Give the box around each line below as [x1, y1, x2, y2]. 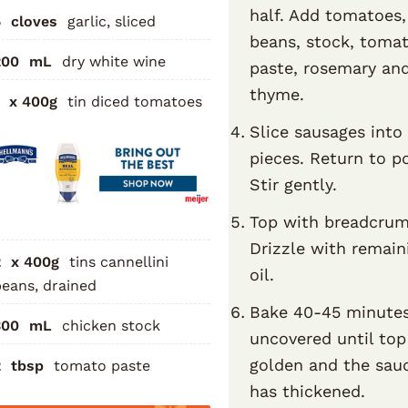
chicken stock [61, 316, 160, 334]
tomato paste [53, 356, 150, 374]
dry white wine [61, 52, 166, 70]
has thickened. [250, 381, 366, 401]
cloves [10, 12, 57, 30]
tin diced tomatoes [66, 92, 202, 110]
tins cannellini [68, 252, 168, 270]
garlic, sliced [66, 12, 156, 30]
